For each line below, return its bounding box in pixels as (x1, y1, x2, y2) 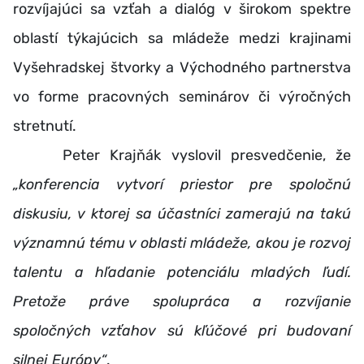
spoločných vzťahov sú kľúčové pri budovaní (13, 321, 351, 340)
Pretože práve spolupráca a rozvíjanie (13, 292, 351, 310)
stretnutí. (13, 116, 76, 135)
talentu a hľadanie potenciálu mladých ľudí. (13, 262, 351, 281)
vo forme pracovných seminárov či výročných (13, 87, 351, 106)
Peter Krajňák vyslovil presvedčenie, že (13, 145, 351, 164)
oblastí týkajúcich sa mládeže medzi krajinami (13, 28, 351, 47)
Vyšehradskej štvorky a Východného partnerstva (13, 58, 351, 76)
